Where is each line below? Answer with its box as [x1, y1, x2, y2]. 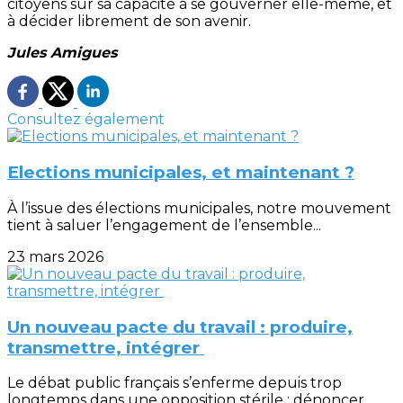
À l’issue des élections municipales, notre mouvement [7, 199, 391, 217]
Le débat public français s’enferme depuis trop [7, 374, 342, 392]
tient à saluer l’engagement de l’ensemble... [7, 216, 321, 234]
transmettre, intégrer [7, 336, 204, 358]
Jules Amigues [7, 44, 117, 62]
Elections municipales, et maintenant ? [7, 162, 354, 184]
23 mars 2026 [7, 247, 103, 265]
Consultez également [7, 111, 165, 129]
